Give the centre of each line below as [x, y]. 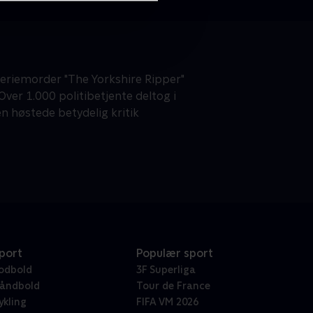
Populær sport [174, 254]
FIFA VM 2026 [167, 302]
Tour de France [173, 286]
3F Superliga [166, 270]
